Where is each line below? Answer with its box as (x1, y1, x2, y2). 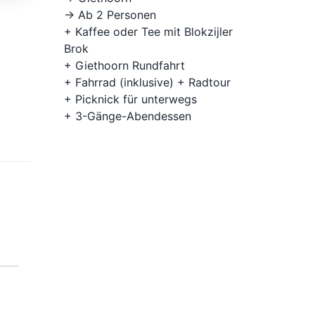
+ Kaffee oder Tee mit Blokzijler (64, 25, 233, 39)
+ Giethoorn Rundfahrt (64, 58, 185, 73)
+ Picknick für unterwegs (64, 92, 197, 107)
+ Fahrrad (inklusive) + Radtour (64, 75, 231, 90)
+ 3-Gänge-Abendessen (64, 109, 191, 124)
